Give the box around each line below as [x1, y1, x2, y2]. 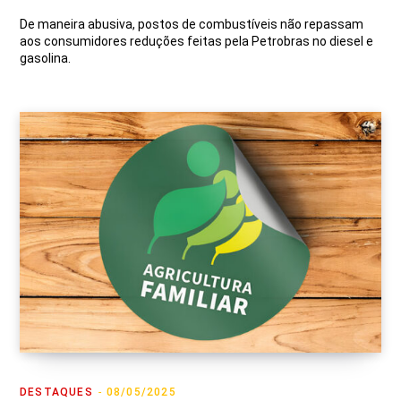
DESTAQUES [20, 386, 93, 399]
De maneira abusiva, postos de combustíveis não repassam [20, 16, 363, 31]
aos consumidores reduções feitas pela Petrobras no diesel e [20, 33, 373, 48]
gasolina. [20, 50, 71, 65]
